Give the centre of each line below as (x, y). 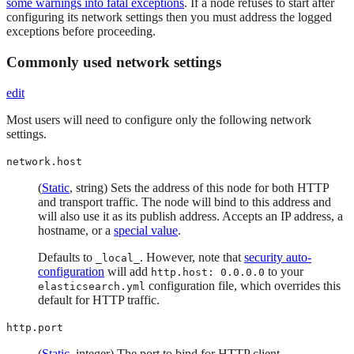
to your (284, 271)
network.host (44, 161)
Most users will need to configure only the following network (159, 119)
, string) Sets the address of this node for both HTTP (199, 187)
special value (146, 230)
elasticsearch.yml (92, 286)
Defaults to (67, 257)
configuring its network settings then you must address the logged (169, 17)
